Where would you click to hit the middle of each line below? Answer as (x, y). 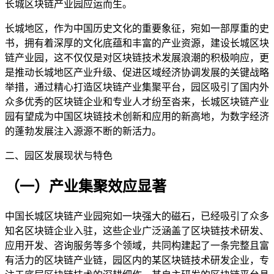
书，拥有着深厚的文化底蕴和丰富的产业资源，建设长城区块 (137, 43)
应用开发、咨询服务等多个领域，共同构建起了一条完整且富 (137, 245)
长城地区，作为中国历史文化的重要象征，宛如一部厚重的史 (137, 29)
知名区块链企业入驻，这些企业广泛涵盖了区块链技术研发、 (137, 231)
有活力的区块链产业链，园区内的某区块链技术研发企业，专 (137, 260)
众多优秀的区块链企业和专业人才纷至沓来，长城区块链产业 (137, 102)
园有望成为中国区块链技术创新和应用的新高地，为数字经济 (137, 117)
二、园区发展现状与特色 (59, 156)
